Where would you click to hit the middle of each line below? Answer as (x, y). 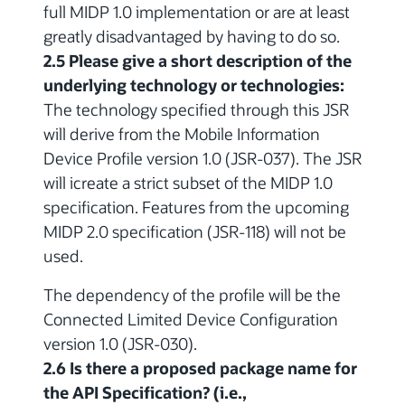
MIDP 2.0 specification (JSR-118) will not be (195, 231)
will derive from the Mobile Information (182, 133)
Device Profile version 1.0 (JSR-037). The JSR (202, 158)
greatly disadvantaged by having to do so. (192, 36)
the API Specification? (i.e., (145, 392)
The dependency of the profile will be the (192, 294)
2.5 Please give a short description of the (198, 60)
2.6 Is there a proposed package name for (200, 367)
